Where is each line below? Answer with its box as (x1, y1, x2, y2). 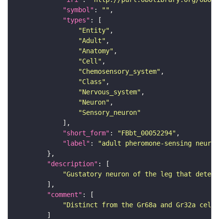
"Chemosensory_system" (78, 67, 160, 76)
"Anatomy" (78, 47, 113, 55)
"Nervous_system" (78, 88, 141, 96)
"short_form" (63, 129, 109, 137)
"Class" (78, 78, 106, 86)
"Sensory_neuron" (78, 109, 141, 117)
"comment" (47, 191, 82, 199)
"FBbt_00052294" (117, 129, 176, 137)
